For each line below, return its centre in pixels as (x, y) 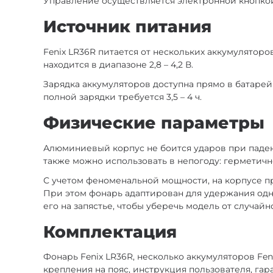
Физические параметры (154, 122)
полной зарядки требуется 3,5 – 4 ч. (123, 97)
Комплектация (110, 232)
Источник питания (128, 26)
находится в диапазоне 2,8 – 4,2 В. (119, 64)
